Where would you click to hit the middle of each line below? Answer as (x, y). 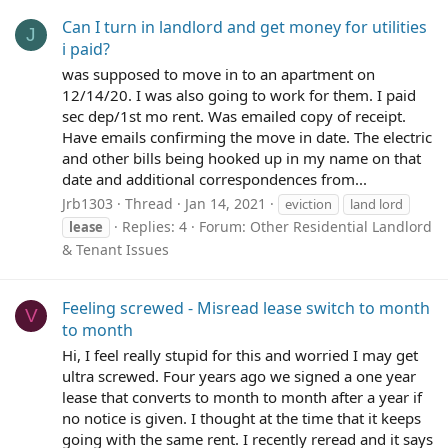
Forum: (224, 226)
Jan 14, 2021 (225, 203)
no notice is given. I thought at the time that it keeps (241, 417)
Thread (149, 203)
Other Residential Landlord (341, 226)
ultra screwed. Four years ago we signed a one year (239, 375)
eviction (308, 203)
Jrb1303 (87, 203)
